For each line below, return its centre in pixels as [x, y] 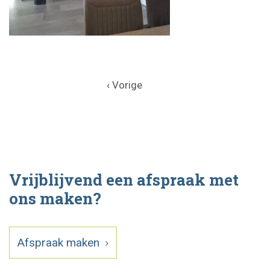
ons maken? [55, 198]
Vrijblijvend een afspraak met [124, 180]
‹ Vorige [124, 85]
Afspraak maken [60, 243]
